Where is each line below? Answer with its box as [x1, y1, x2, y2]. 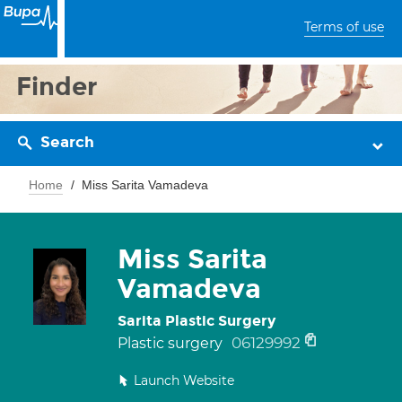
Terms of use [304, 19, 384, 35]
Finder [16, 71, 98, 102]
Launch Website [134, 372, 234, 389]
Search [40, 133, 94, 152]
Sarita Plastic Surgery [118, 312, 275, 329]
